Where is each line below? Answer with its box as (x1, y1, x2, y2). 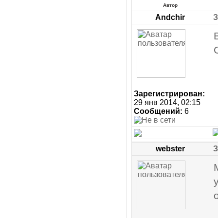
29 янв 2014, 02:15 (133, 98, 200, 107)
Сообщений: (133, 107, 182, 115)
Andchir (155, 13, 185, 21)
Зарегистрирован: (133, 90, 205, 98)
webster (155, 145, 185, 153)
